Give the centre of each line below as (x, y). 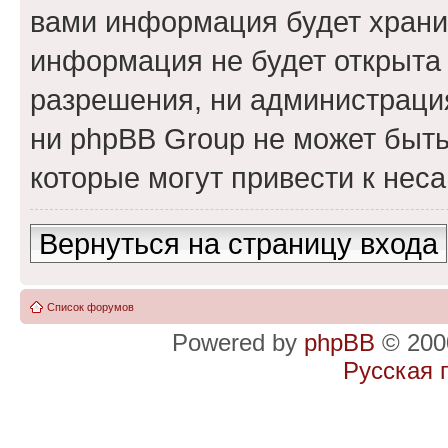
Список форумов (90, 306)
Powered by (238, 342)
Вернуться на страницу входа (238, 243)
